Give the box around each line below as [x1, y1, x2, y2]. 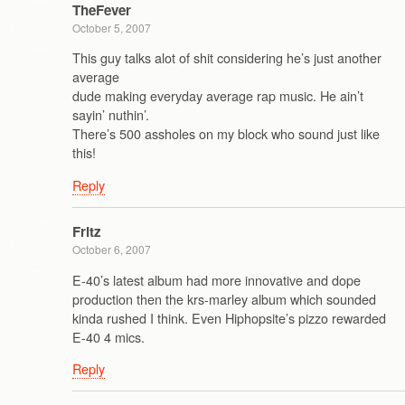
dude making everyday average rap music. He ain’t [72, 86, 363, 106]
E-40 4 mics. [72, 326, 145, 346]
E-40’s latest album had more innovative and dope [72, 269, 361, 289]
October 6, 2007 [72, 241, 151, 258]
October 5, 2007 [72, 20, 151, 36]
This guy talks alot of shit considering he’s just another [72, 48, 381, 68]
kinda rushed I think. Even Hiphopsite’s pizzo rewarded [72, 307, 386, 327]
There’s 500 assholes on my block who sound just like [72, 124, 380, 144]
